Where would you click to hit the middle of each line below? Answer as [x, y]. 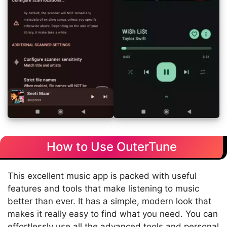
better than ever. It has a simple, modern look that [109, 201]
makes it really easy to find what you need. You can [113, 214]
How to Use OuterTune [111, 147]
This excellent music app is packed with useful [102, 176]
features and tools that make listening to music [103, 189]
